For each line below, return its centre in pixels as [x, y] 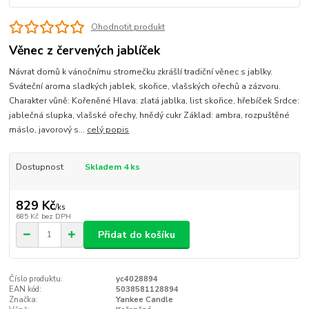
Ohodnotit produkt [128, 27]
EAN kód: [26, 289]
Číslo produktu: [36, 279]
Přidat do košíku [137, 235]
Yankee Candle [144, 299]
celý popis [108, 129]
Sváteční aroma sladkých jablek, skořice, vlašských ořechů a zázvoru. [145, 86]
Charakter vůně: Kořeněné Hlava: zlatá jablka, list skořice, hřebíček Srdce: [154, 100]
